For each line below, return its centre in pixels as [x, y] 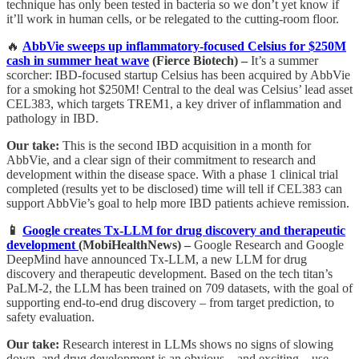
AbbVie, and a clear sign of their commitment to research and [161, 160]
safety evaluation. [50, 317]
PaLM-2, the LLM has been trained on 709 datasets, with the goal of [179, 288]
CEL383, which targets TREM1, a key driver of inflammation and [174, 104]
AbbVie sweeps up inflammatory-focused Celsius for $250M [184, 46]
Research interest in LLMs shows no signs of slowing [196, 345]
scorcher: [29, 75]
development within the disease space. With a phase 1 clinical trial [172, 175]
